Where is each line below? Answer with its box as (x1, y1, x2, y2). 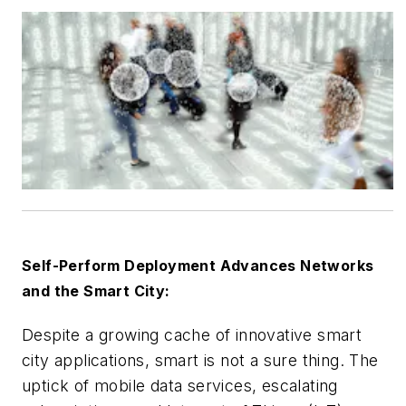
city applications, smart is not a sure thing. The (22, 350, 379, 370)
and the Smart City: (22, 281, 170, 300)
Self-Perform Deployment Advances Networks (22, 256, 374, 275)
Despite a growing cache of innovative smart (22, 324, 362, 344)
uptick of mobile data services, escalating (22, 375, 338, 395)
